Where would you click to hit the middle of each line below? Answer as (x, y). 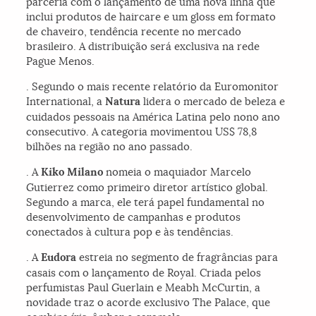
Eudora (59, 258)
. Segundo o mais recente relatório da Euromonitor (153, 87)
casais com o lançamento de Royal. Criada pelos (144, 273)
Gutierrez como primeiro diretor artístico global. (147, 188)
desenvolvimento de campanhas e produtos (134, 217)
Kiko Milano (74, 172)
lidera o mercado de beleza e (213, 102)
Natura (123, 102)
